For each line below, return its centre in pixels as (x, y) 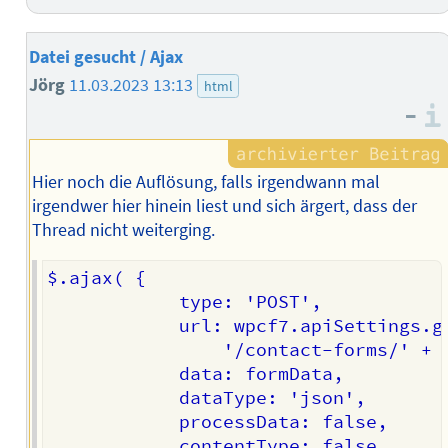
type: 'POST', (112, 301)
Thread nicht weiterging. (123, 230)
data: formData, (112, 373)
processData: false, (112, 421)
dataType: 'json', (112, 397)
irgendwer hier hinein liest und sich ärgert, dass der (224, 206)
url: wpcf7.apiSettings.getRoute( (112, 325)
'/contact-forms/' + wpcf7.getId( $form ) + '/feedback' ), (134, 349)
